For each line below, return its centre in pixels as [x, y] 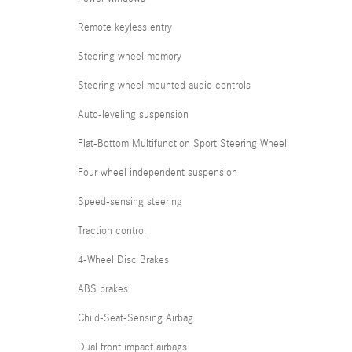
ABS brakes [103, 289]
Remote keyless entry [125, 27]
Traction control [112, 231]
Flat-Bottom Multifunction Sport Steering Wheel [182, 143]
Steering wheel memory [130, 56]
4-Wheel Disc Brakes [123, 260]
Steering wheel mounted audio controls [164, 85]
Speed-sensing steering [130, 202]
